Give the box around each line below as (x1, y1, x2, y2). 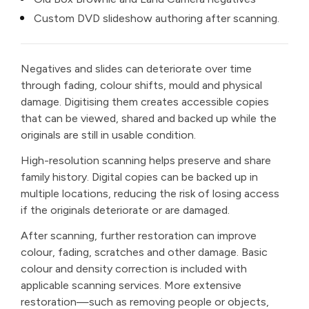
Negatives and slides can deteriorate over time (21, 62, 252, 76)
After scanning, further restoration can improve (21, 228, 257, 242)
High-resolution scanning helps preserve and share (21, 154, 271, 168)
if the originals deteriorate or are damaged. (21, 203, 230, 217)
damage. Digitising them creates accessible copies (21, 95, 269, 109)
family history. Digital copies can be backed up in (21, 170, 258, 184)
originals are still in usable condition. (21, 128, 196, 142)
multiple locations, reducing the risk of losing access (21, 187, 279, 201)
